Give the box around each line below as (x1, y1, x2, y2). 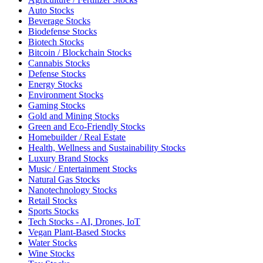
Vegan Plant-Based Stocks (28, 227, 126, 237)
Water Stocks (28, 237, 77, 248)
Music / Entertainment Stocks (28, 163, 137, 174)
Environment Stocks (28, 89, 103, 100)
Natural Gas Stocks (28, 174, 100, 184)
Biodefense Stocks (28, 26, 97, 36)
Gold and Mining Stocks (28, 110, 119, 121)
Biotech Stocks (28, 36, 84, 47)
